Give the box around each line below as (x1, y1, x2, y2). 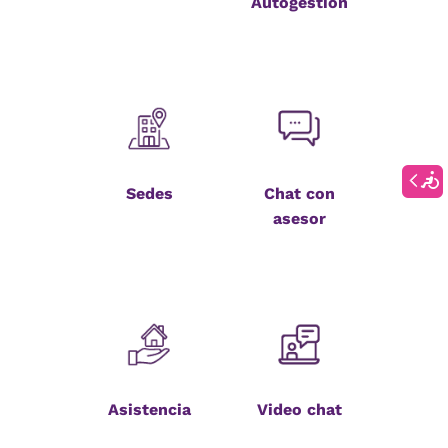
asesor (272, 209, 326, 229)
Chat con (263, 184, 335, 204)
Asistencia (107, 400, 191, 420)
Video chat (256, 400, 342, 420)
